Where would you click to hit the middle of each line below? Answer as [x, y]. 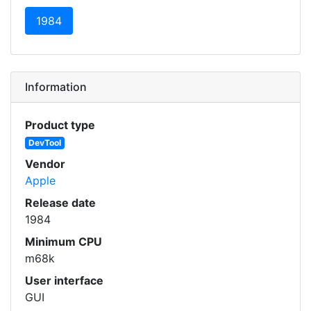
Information [56, 87]
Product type [60, 125]
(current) [84, 20]
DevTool [44, 143]
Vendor [45, 164]
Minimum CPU [64, 242]
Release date [60, 203]
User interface [64, 280]
